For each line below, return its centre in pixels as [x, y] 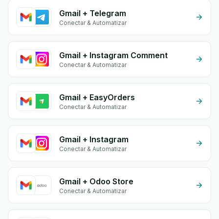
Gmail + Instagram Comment [113, 55]
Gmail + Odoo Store [96, 181]
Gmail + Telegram [93, 13]
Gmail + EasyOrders [97, 97]
